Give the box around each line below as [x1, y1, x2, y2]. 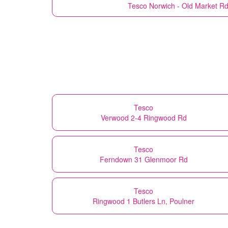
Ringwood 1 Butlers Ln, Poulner [93, 195, 194, 206]
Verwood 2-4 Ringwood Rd [100, 112, 187, 123]
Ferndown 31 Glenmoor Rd [99, 154, 188, 164]
